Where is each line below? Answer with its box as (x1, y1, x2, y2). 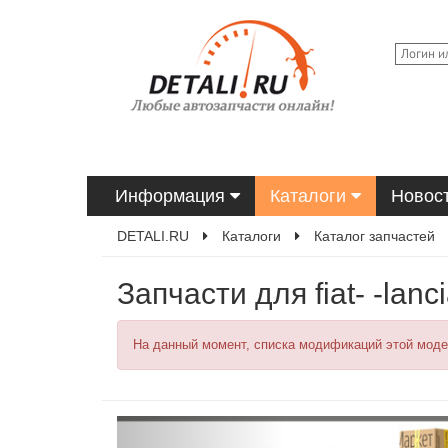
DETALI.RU (117, 228, 189, 244)
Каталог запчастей (314, 228, 435, 244)
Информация (115, 186, 230, 206)
